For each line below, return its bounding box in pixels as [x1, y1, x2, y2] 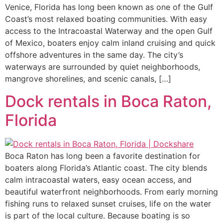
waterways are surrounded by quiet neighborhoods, [5, 62, 200, 72]
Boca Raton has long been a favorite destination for [5, 150, 200, 161]
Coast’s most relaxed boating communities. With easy [5, 14, 207, 24]
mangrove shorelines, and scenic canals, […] [5, 74, 171, 84]
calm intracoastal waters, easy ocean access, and [5, 174, 192, 185]
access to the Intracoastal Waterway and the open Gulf [5, 26, 213, 36]
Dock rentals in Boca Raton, [5, 91, 212, 111]
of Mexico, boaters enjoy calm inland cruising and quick [5, 38, 216, 48]
